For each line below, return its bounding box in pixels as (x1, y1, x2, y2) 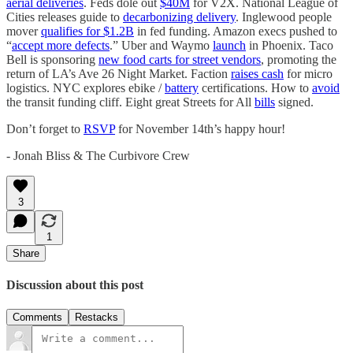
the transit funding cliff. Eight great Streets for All (6, 95, 255, 109)
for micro (284, 66, 333, 80)
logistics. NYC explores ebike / (6, 80, 165, 95)
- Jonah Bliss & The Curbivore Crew (6, 148, 190, 162)
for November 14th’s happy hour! (115, 121, 285, 136)
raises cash (231, 66, 284, 80)
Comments (13, 311, 62, 324)
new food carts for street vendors (98, 52, 261, 66)
